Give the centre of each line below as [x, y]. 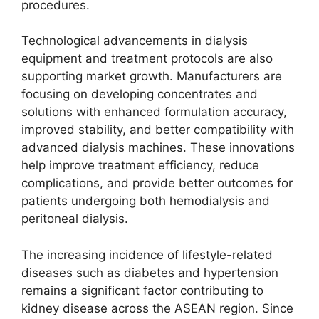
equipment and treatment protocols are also [147, 58]
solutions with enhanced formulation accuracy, [154, 112]
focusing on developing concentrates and [140, 94]
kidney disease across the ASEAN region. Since [157, 308]
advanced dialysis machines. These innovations [158, 147]
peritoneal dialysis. [75, 219]
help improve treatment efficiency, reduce [140, 165]
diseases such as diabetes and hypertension [150, 272]
